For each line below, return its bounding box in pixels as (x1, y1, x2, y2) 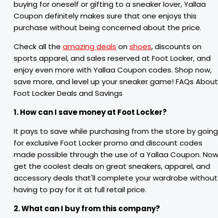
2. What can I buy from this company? (14, 203, 160, 214)
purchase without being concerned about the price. (14, 22, 201, 33)
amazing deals (63, 41, 116, 52)
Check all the (14, 41, 63, 52)
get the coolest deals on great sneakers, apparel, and (14, 161, 210, 171)
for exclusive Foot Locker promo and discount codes (14, 138, 202, 148)
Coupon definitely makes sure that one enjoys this (14, 11, 197, 21)
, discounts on (151, 41, 201, 52)
